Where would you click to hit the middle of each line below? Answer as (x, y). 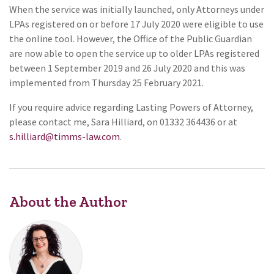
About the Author (68, 201)
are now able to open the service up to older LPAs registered (134, 53)
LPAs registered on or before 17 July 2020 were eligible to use (136, 24)
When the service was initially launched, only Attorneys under (137, 9)
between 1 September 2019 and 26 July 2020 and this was (127, 68)
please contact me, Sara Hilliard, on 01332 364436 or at (123, 121)
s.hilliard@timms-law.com (65, 136)
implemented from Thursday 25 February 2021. (106, 82)
